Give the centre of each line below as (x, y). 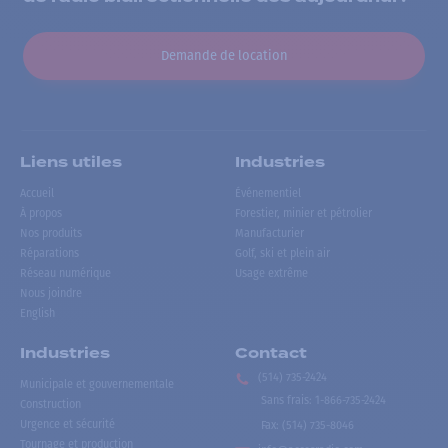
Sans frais (285, 400)
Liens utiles (71, 163)
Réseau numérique (65, 274)
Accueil (37, 194)
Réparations (49, 254)
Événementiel (268, 194)
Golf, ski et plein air (283, 254)
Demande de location (224, 56)
